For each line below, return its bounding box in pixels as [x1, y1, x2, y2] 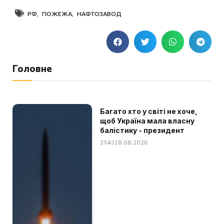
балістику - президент [100, 125, 185, 134]
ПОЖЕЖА [42, 9, 72, 17]
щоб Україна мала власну [100, 116, 195, 125]
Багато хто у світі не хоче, [100, 106, 198, 115]
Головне [12, 62, 52, 74]
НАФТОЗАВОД [77, 9, 121, 17]
